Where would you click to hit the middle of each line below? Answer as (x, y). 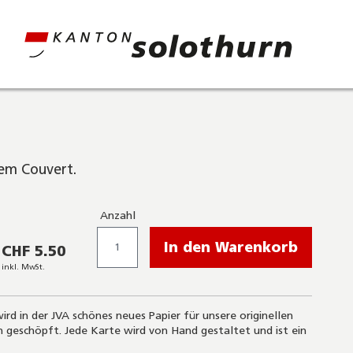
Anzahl (117, 216)
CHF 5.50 (34, 251)
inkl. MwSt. (24, 267)
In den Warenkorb (231, 247)
